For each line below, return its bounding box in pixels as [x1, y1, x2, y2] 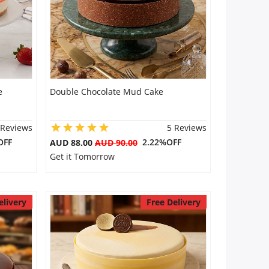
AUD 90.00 [94, 137, 138, 148]
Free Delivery [146, 196, 201, 208]
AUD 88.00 [49, 137, 95, 148]
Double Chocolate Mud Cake [49, 86, 163, 97]
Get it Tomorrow [49, 151, 115, 162]
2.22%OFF [137, 136, 181, 148]
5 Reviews [166, 122, 207, 133]
